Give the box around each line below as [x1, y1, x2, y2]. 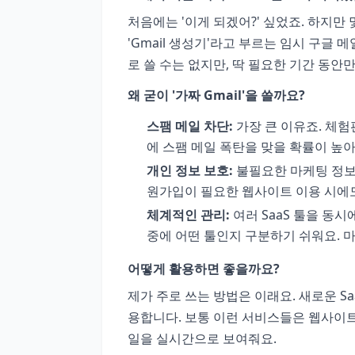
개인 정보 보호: [147, 161, 233, 179]
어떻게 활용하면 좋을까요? [128, 259, 280, 277]
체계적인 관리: [147, 205, 230, 223]
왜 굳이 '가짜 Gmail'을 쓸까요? [128, 86, 305, 104]
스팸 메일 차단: [147, 116, 233, 135]
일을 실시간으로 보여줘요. [128, 329, 277, 347]
